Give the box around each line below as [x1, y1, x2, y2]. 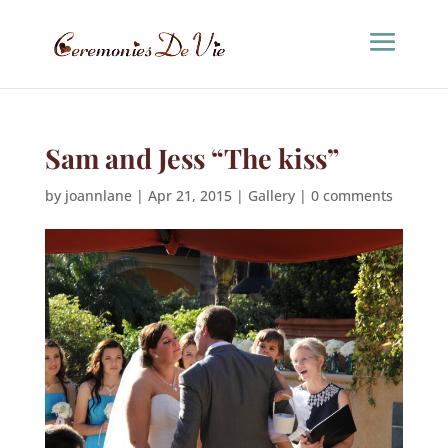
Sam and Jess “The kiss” [44, 140, 339, 176]
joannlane [64, 186, 132, 205]
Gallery [247, 186, 295, 205]
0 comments [310, 186, 393, 205]
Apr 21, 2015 [147, 186, 232, 205]
